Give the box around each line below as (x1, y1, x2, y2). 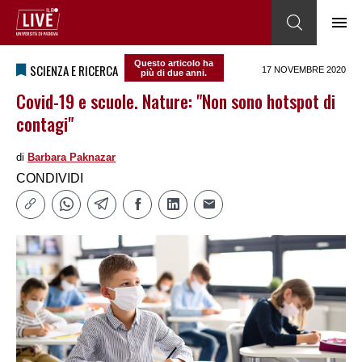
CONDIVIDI (16, 171, 83, 186)
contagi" (16, 111, 74, 137)
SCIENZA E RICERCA (30, 61, 118, 79)
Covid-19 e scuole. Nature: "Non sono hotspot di (16, 88, 335, 115)
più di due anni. (141, 68, 208, 78)
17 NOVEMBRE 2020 (262, 65, 346, 75)
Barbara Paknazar (27, 151, 116, 164)
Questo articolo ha (134, 58, 214, 69)
